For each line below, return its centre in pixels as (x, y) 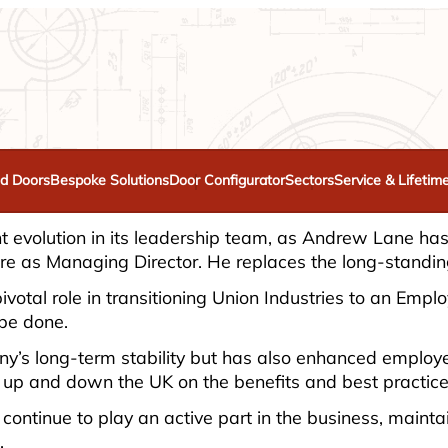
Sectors (309, 180)
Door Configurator (227, 180)
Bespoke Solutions (109, 180)
